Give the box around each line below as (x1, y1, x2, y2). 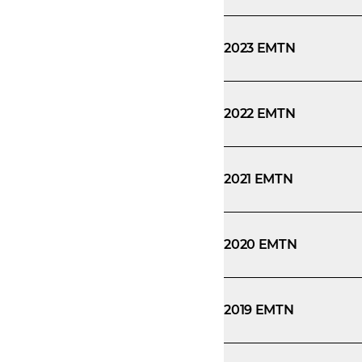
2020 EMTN (224, 237, 297, 252)
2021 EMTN (224, 171, 293, 187)
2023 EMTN (224, 40, 296, 56)
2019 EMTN (224, 302, 294, 318)
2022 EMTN (224, 106, 296, 121)
